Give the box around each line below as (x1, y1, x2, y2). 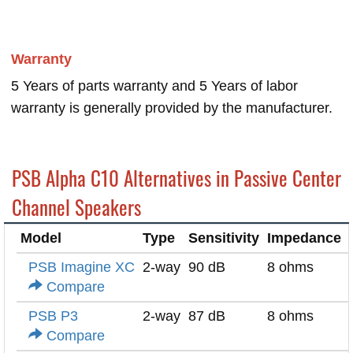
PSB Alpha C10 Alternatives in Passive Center (12, 163, 341, 193)
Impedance (267, 230, 341, 247)
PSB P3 (28, 308, 78, 325)
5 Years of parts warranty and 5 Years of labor (11, 78, 298, 95)
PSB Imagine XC (28, 259, 135, 276)
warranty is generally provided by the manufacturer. (11, 100, 333, 117)
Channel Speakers (12, 192, 141, 222)
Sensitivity (188, 230, 259, 247)
